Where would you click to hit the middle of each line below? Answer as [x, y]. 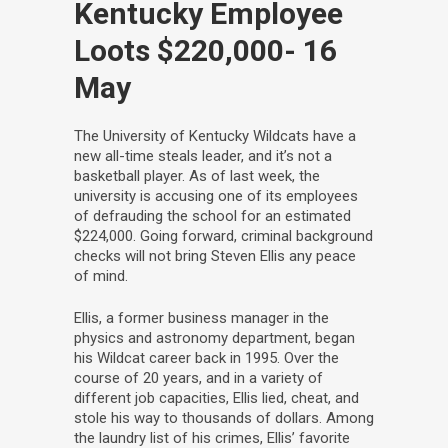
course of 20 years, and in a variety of [198, 377]
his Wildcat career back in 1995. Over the [206, 357]
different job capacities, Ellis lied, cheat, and [216, 397]
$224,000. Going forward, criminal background [223, 235]
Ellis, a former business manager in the [201, 317]
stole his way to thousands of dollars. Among [224, 417]
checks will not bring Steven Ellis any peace [215, 255]
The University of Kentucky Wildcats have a [215, 135]
